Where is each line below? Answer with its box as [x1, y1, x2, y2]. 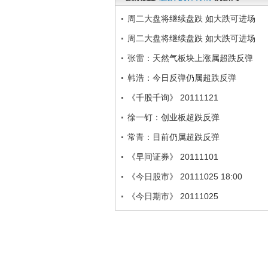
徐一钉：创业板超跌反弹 [127, 112, 220, 122]
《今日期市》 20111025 [127, 191, 218, 201]
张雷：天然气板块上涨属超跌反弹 [127, 53, 253, 63]
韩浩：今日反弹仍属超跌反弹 [127, 73, 236, 83]
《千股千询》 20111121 [127, 93, 218, 102]
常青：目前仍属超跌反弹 [127, 132, 220, 142]
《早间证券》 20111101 [127, 152, 218, 162]
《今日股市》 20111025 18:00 [127, 172, 242, 181]
